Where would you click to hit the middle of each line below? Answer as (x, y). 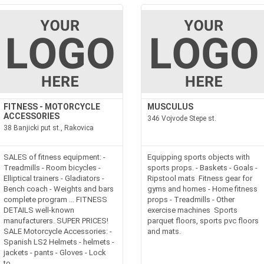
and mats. (165, 231)
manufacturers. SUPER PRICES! (56, 221)
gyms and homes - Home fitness (202, 189)
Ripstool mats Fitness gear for (200, 178)
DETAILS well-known (39, 210)
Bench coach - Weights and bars (59, 189)
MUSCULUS (170, 107)
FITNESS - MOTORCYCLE (52, 107)
